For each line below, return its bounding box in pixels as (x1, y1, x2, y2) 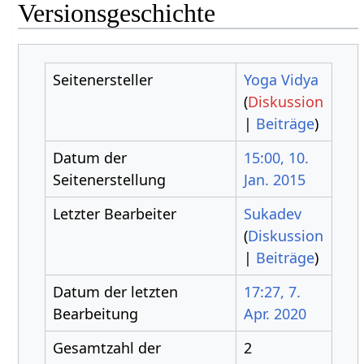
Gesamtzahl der (52, 338, 161, 357)
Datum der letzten (52, 282, 178, 301)
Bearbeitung (52, 304, 138, 323)
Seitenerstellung (52, 170, 166, 189)
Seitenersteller (52, 70, 153, 89)
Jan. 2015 (243, 170, 305, 189)
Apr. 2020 (243, 304, 306, 323)
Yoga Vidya (243, 70, 318, 89)
